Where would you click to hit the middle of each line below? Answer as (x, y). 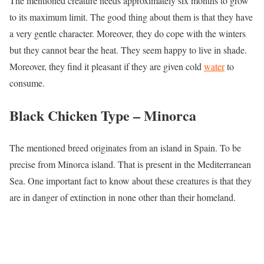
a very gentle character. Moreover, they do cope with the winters (128, 33)
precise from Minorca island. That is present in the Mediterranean (130, 164)
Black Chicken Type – (77, 115)
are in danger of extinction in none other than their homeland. (123, 197)
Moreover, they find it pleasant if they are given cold (107, 66)
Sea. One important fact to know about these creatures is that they (131, 180)
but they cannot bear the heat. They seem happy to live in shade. (128, 49)
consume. (27, 82)
